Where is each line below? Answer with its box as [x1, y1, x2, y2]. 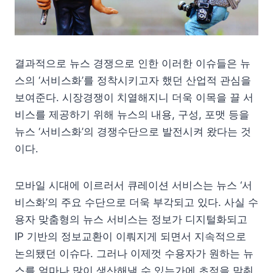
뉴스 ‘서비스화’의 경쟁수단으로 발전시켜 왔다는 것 [15, 125, 251, 138]
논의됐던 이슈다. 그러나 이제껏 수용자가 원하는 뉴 [15, 247, 253, 260]
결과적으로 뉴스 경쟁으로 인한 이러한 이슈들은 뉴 [15, 57, 250, 69]
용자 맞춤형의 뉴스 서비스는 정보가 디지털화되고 [15, 213, 247, 225]
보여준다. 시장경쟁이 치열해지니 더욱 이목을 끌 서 [15, 91, 253, 104]
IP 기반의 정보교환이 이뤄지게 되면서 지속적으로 [15, 230, 246, 243]
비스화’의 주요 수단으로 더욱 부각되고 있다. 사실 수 [15, 196, 258, 208]
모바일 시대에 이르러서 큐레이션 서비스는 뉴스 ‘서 [15, 179, 252, 191]
